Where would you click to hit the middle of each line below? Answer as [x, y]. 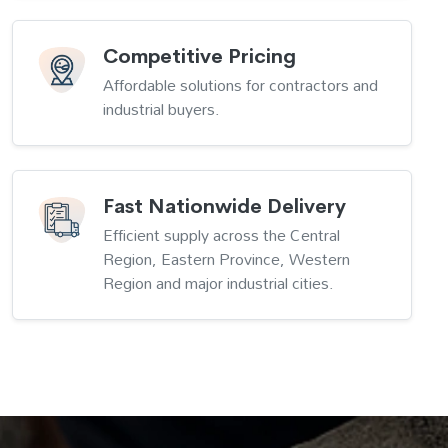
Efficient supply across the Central [221, 235]
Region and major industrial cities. [218, 283]
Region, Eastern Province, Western [226, 259]
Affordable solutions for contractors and [240, 85]
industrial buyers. [161, 109]
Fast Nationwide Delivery [224, 207]
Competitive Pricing [199, 57]
